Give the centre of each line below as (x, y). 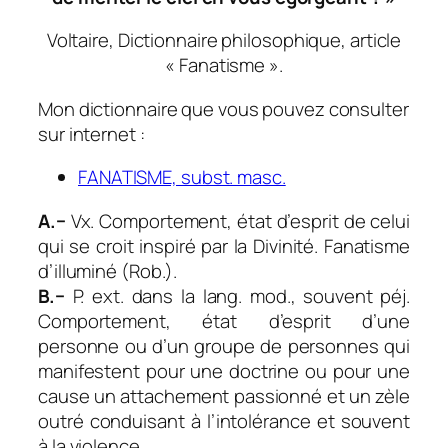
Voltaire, (82, 40)
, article (371, 40)
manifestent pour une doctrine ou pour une (224, 370)
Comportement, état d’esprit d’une (224, 320)
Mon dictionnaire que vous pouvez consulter (223, 108)
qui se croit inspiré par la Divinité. (178, 245)
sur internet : (91, 133)
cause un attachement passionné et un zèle (224, 395)
